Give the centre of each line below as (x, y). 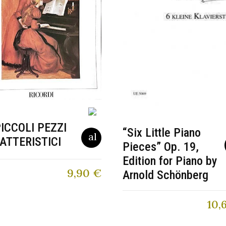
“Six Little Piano (161, 132)
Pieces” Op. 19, (160, 147)
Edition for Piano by (169, 161)
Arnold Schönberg (165, 175)
